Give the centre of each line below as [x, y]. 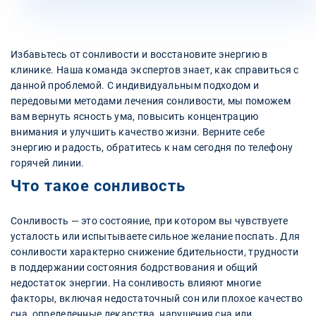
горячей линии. [48, 163]
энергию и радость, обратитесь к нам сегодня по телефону [152, 147]
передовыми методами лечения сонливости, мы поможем [151, 101]
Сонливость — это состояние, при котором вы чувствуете [149, 220]
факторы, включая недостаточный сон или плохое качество [157, 298]
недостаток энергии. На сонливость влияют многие [136, 282]
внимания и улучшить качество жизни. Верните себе [138, 132]
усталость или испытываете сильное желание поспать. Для [156, 236]
